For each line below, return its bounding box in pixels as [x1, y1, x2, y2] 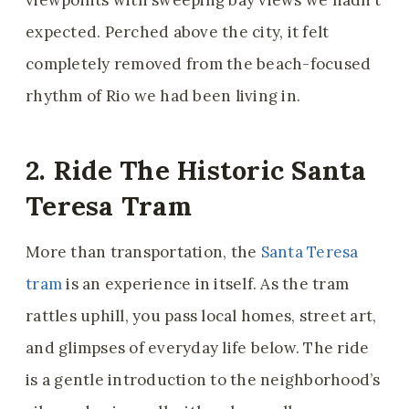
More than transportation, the [26, 242, 261, 263]
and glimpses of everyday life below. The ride [26, 338, 370, 359]
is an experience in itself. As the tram [62, 274, 350, 295]
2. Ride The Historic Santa [26, 152, 367, 187]
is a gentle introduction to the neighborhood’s [26, 370, 381, 391]
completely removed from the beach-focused [26, 54, 372, 75]
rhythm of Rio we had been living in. [26, 86, 301, 107]
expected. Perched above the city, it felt [26, 22, 330, 43]
